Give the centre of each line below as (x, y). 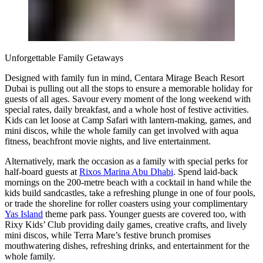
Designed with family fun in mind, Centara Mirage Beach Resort (124, 78)
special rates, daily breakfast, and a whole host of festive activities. (127, 110)
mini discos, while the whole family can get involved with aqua (122, 131)
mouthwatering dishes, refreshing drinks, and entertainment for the (127, 246)
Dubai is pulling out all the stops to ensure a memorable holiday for (129, 89)
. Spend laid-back (205, 172)
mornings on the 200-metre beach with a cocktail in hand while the (128, 183)
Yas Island (24, 214)
